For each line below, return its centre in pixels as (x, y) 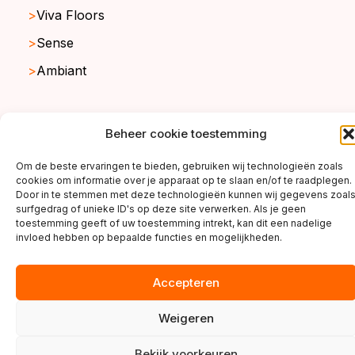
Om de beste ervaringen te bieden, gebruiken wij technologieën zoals (179, 166)
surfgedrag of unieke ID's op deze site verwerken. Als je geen (161, 209)
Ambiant (61, 70)
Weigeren (186, 318)
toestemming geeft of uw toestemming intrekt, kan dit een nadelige (174, 223)
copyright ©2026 (57, 134)
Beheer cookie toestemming (186, 134)
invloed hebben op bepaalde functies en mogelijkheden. (149, 237)
